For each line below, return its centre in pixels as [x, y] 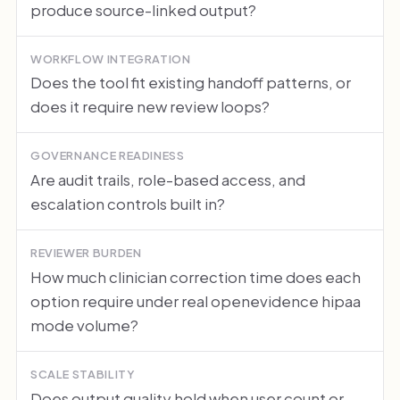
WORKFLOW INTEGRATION [110, 58]
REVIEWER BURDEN [86, 253]
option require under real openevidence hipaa [195, 300]
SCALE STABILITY [83, 374]
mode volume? [84, 325]
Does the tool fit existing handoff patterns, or [190, 83]
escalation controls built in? [127, 204]
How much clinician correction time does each [195, 276]
